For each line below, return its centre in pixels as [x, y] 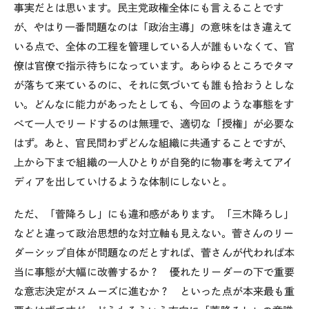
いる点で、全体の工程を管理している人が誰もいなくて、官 [154, 46]
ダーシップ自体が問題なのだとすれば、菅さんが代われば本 [154, 252]
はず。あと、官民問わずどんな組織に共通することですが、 [153, 143]
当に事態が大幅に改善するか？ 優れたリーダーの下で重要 [154, 272]
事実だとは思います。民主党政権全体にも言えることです [149, 8]
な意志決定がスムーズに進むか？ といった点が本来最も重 [154, 291]
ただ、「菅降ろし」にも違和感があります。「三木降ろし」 [154, 214]
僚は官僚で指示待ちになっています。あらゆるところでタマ [154, 66]
